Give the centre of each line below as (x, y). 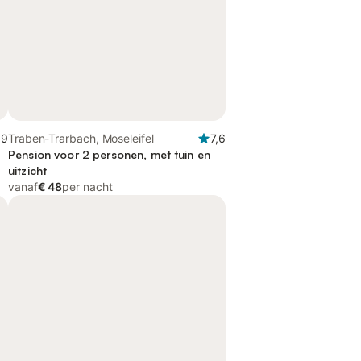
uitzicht (28, 170)
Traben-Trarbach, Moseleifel (81, 138)
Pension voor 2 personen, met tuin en (110, 154)
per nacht (87, 187)
